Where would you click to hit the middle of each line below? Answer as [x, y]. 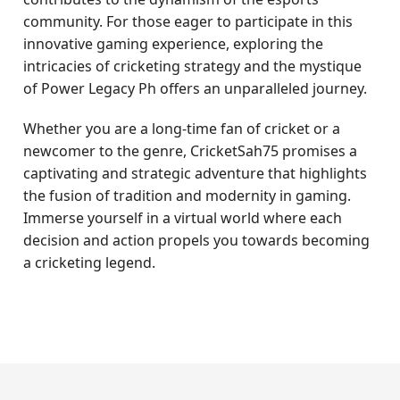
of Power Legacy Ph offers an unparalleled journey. [196, 88]
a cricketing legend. [90, 262]
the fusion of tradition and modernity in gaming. [187, 196]
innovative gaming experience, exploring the [174, 44]
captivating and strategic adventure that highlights [196, 173]
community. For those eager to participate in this [188, 21]
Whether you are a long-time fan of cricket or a [182, 129]
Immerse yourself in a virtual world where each [183, 218]
